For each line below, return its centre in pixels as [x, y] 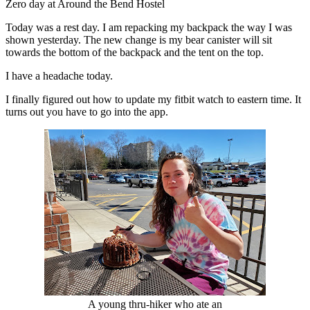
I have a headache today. [61, 75]
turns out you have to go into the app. [87, 111]
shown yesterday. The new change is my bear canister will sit [139, 39]
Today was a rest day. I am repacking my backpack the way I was [149, 27]
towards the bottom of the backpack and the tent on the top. [136, 52]
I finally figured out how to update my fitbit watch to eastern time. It [153, 99]
